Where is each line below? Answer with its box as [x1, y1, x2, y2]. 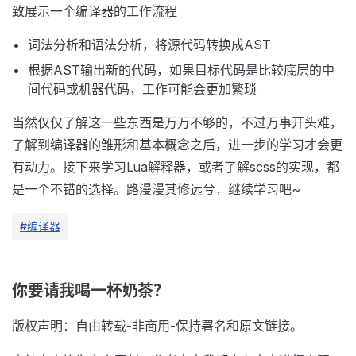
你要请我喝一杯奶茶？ [12, 281, 169, 300]
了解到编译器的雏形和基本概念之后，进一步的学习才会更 [12, 137, 342, 153]
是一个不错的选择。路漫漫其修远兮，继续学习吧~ [12, 181, 300, 197]
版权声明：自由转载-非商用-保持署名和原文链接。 [12, 318, 303, 334]
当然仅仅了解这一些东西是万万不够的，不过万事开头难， [12, 114, 342, 130]
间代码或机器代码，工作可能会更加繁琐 [28, 81, 257, 97]
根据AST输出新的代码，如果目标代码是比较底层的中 [28, 62, 335, 78]
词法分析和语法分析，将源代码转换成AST [28, 37, 271, 52]
